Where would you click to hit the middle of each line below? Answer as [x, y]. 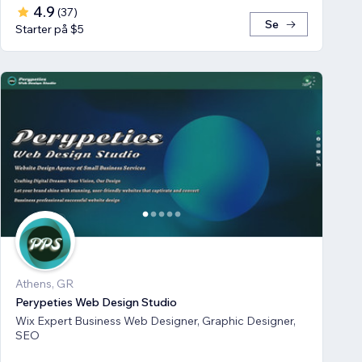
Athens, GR [44, 283]
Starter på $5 [50, 29]
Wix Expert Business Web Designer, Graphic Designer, [45, 320]
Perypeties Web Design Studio [96, 302]
